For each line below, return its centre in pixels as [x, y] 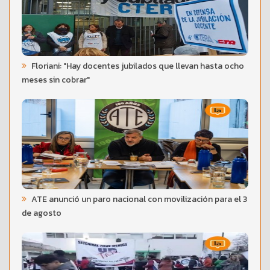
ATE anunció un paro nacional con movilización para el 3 [138, 199]
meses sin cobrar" [56, 80]
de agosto [42, 213]
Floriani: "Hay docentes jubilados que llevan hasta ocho [137, 66]
